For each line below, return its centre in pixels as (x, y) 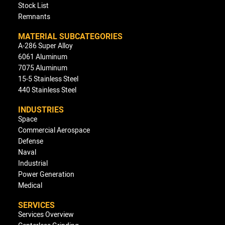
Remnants (34, 16)
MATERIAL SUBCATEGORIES (70, 36)
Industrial (33, 163)
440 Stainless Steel (47, 89)
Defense (31, 141)
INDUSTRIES (41, 109)
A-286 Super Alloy (45, 45)
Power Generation (46, 174)
